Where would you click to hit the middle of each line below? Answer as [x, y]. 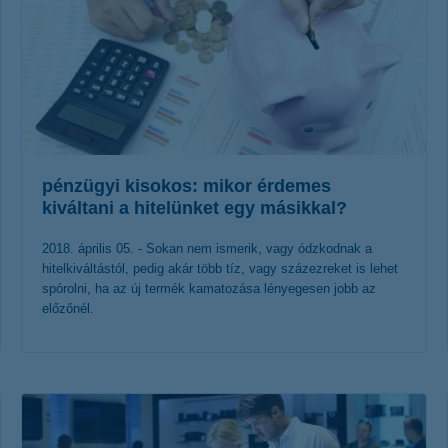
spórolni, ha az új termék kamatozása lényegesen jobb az [209, 288]
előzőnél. [68, 308]
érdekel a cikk [208, 389]
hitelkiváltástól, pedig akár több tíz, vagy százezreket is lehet [220, 268]
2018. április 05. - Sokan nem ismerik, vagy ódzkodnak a [207, 248]
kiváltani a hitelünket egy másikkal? [194, 208]
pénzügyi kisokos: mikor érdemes [186, 186]
